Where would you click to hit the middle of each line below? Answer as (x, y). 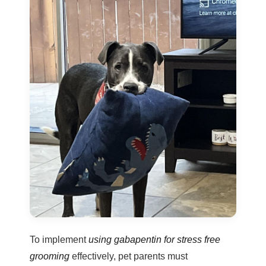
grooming (50, 256)
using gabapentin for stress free (154, 240)
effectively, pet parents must (129, 256)
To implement (59, 240)
